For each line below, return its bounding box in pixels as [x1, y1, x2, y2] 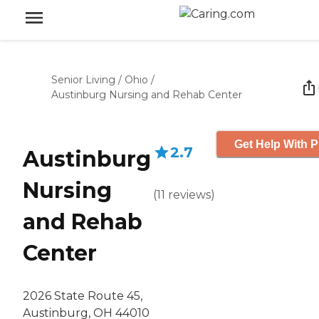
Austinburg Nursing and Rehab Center [51, 88, 242, 101]
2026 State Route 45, [23, 289, 142, 303]
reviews [168, 188, 211, 202]
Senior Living [51, 73, 115, 86]
